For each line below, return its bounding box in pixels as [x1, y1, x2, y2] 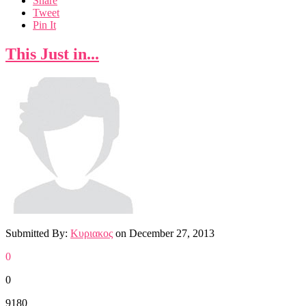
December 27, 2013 [129, 227, 214, 240]
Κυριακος [70, 227, 113, 240]
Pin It [33, 19, 56, 31]
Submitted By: [5, 227, 70, 240]
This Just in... [5, 45, 99, 64]
